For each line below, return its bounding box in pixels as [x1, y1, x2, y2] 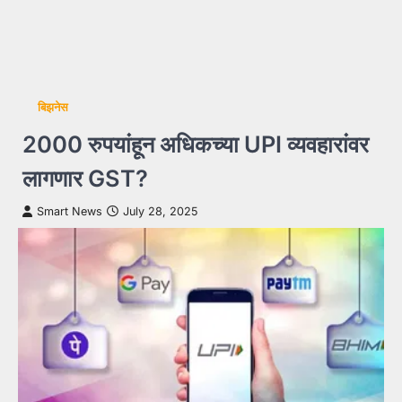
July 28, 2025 [123, 205, 197, 218]
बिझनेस [37, 100, 68, 114]
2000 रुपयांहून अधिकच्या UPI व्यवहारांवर [22, 130, 369, 158]
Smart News [37, 205, 102, 218]
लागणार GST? [22, 164, 148, 192]
